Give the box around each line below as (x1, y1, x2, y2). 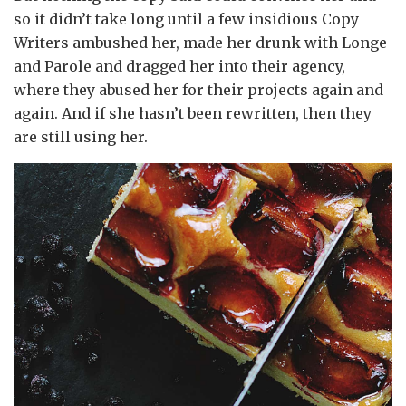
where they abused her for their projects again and (14, 81, 383, 100)
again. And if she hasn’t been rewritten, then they (14, 104, 372, 123)
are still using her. (14, 128, 148, 147)
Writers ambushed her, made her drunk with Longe (14, 34, 387, 53)
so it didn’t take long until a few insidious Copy (14, 10, 359, 29)
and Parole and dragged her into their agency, (14, 57, 345, 76)
